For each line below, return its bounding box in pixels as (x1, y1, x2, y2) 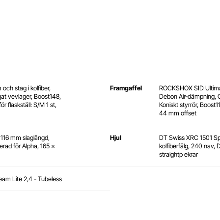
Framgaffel (110, 84, 142, 92)
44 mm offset (159, 109, 196, 117)
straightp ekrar (159, 150, 198, 159)
